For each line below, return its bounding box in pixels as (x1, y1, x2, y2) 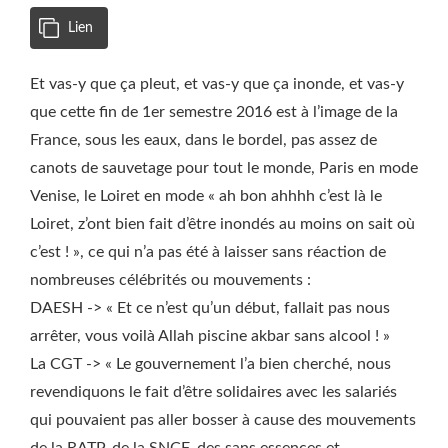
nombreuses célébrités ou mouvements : (30, 272, 311, 288)
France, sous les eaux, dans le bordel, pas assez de (30, 132, 377, 148)
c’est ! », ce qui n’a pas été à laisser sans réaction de (30, 244, 386, 260)
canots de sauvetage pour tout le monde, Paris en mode (30, 160, 418, 176)
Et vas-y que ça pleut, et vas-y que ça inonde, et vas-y (30, 76, 404, 92)
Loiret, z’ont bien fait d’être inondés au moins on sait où (30, 216, 415, 232)
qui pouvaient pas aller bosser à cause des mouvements (30, 412, 416, 428)
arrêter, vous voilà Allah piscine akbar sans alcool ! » (30, 328, 390, 344)
